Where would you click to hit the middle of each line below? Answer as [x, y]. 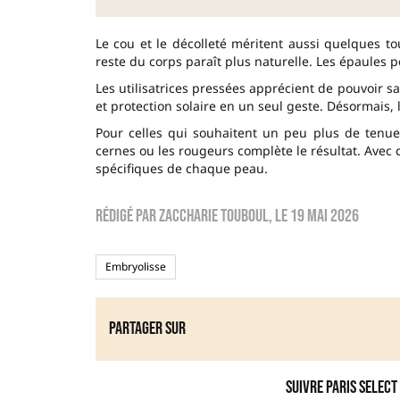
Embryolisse [135, 266]
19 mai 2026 [324, 216]
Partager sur [147, 328]
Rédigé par [127, 216]
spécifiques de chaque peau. [181, 168]
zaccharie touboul [213, 216]
